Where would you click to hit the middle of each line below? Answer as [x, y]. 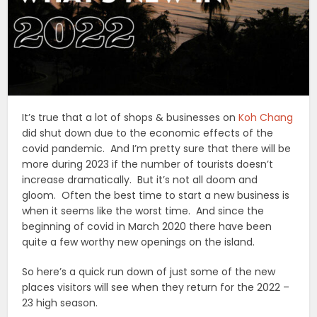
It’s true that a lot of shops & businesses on [131, 118]
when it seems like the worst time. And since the [143, 211]
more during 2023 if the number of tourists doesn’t [148, 165]
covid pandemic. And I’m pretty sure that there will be [157, 149]
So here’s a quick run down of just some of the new [149, 272]
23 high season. [60, 303]
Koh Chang [266, 118]
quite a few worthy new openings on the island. [139, 242]
